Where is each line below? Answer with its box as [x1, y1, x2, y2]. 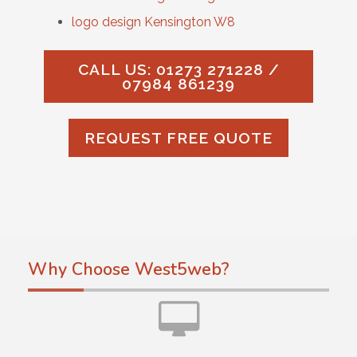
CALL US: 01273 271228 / [77, 61, 280, 78]
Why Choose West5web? [28, 257, 229, 281]
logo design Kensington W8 [72, 14, 235, 29]
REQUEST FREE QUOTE [84, 129, 273, 147]
